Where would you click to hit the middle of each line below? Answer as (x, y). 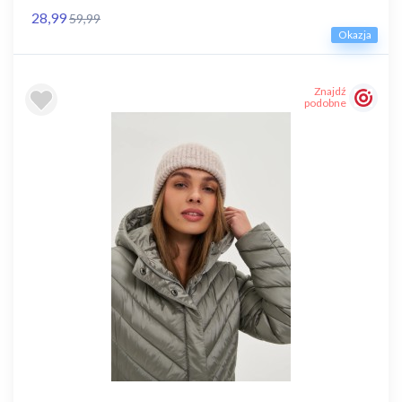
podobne (325, 102)
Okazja (354, 35)
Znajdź (330, 91)
